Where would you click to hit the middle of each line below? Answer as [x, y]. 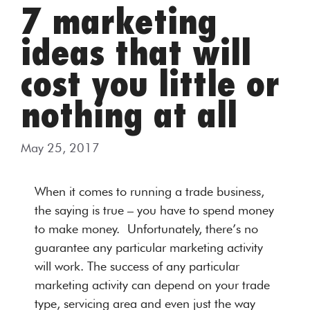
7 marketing [119, 22]
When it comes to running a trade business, [149, 191]
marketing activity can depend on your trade [152, 284]
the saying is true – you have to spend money [154, 210]
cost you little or [150, 85]
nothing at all [129, 116]
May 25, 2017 [60, 147]
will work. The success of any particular [137, 266]
